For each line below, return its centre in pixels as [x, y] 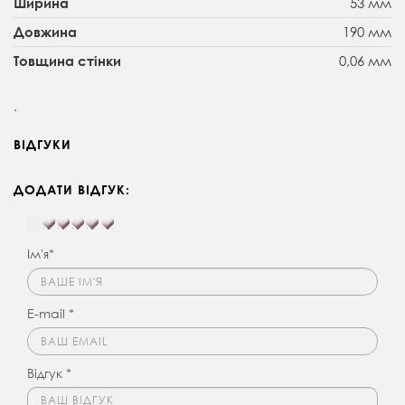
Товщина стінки [67, 60]
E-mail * [51, 313]
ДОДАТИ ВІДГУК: [72, 189]
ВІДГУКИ [42, 144]
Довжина [45, 31]
